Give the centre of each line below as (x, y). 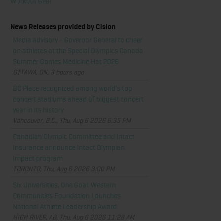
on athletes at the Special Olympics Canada (78, 51)
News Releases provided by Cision (63, 27)
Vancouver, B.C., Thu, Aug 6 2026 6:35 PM (72, 120)
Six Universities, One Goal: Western (64, 185)
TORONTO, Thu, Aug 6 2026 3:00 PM (64, 169)
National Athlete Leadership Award (65, 207)
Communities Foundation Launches (67, 196)
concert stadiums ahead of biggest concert (78, 99)
